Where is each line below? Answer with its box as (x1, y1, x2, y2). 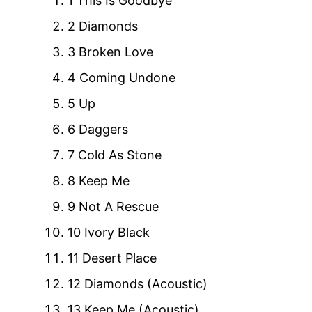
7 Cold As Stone (68, 147, 162, 162)
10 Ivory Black (68, 224, 150, 240)
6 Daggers (68, 121, 128, 136)
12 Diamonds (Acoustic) (68, 276, 208, 291)
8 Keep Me (68, 173, 130, 188)
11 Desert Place (68, 250, 157, 265)
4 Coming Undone (68, 70, 175, 85)
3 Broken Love (68, 44, 153, 59)
